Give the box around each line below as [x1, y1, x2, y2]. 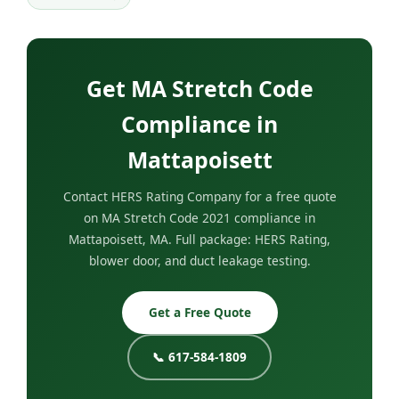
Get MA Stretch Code [85, 73, 313, 104]
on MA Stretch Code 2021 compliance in [84, 209, 315, 227]
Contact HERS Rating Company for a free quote [62, 188, 337, 206]
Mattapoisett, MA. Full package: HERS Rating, [69, 231, 330, 248]
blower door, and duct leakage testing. [88, 252, 311, 270]
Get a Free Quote [148, 304, 251, 322]
